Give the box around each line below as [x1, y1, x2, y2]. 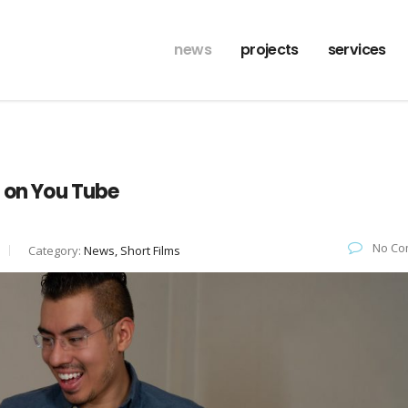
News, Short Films [84, 242, 180, 259]
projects [240, 39, 299, 60]
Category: [28, 242, 84, 259]
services [327, 39, 386, 60]
